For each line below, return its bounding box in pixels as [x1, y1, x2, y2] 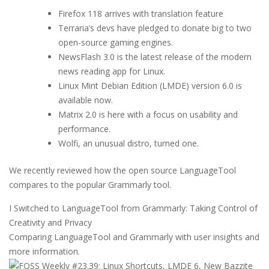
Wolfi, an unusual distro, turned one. [58, 138, 199, 150]
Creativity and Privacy [9, 217, 92, 229]
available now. [58, 94, 113, 106]
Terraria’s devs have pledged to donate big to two [58, 22, 252, 34]
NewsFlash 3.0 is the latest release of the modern [58, 51, 252, 63]
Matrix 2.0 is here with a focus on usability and [58, 109, 238, 121]
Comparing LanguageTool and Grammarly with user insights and [9, 231, 259, 243]
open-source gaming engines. [58, 37, 173, 49]
